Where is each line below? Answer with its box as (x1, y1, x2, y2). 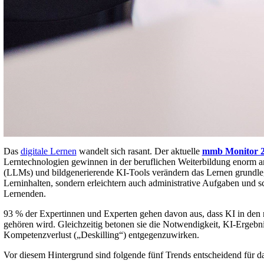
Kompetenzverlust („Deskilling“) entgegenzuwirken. (3, 229, 199, 240)
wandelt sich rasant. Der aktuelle (76, 146, 202, 156)
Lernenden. (3, 188, 46, 199)
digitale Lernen (20, 146, 77, 156)
